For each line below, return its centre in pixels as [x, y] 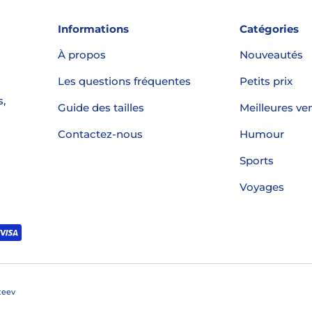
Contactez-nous [100, 134]
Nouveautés [272, 55]
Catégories [270, 29]
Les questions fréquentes [124, 81]
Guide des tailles [101, 108]
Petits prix [266, 81]
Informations [93, 29]
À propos [81, 55]
